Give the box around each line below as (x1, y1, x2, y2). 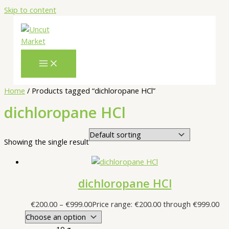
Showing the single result (4, 136, 89, 147)
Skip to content (4, 5, 56, 15)
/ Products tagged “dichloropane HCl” (25, 85, 155, 96)
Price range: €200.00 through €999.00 (91, 198, 219, 209)
